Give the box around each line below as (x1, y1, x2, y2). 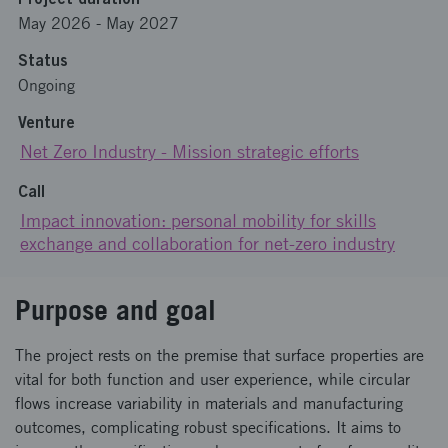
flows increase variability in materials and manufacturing (15, 394, 403, 413)
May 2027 (106, 14, 179, 33)
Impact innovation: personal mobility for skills (20, 210, 376, 231)
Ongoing (18, 76, 75, 95)
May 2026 (18, 14, 91, 33)
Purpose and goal (15, 293, 216, 326)
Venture (18, 112, 75, 132)
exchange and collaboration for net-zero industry (20, 233, 395, 254)
